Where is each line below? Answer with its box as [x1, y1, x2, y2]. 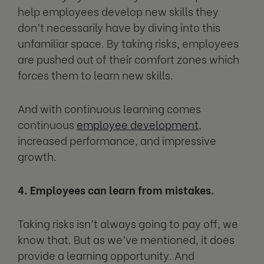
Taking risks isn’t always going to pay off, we [18, 214, 238, 231]
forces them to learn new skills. [18, 66, 173, 82]
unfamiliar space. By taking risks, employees [18, 34, 239, 51]
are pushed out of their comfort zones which [18, 50, 239, 67]
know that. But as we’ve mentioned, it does [18, 230, 235, 247]
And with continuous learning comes [18, 100, 201, 116]
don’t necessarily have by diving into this [18, 18, 220, 35]
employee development [77, 115, 199, 132]
